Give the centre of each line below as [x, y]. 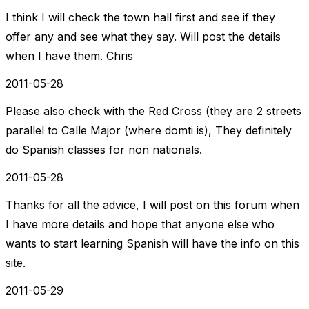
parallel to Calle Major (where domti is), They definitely [149, 131]
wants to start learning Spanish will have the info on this [152, 244]
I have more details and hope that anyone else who [140, 225]
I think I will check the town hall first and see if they [140, 18]
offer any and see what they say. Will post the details [143, 37]
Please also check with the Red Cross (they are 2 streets [153, 111]
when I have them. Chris [69, 56]
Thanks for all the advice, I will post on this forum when [152, 205]
